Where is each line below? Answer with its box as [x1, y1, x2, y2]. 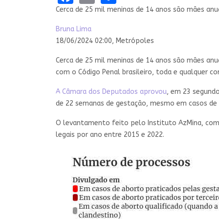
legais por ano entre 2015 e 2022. [56, 130, 164, 139]
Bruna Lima [56, 24, 91, 33]
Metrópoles [114, 36, 154, 45]
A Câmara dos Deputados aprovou [56, 87, 167, 96]
